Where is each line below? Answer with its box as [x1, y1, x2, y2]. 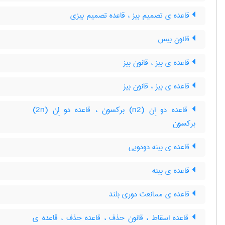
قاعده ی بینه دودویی [129, 140, 192, 154]
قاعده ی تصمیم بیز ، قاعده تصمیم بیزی [70, 9, 192, 23]
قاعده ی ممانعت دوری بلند [109, 187, 192, 201]
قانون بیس [158, 32, 192, 46]
